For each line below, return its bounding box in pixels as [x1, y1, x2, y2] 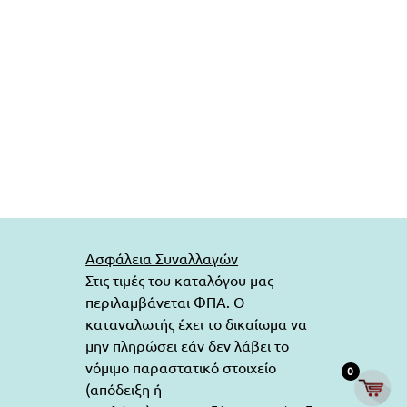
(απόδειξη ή [85, 379, 163, 398]
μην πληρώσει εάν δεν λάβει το [85, 335, 290, 354]
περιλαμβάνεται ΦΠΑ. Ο [85, 292, 245, 311]
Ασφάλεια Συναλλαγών [85, 248, 239, 267]
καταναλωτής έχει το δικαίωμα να [85, 313, 308, 333]
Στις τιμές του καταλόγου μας [85, 270, 274, 289]
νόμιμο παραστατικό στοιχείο [85, 357, 277, 376]
